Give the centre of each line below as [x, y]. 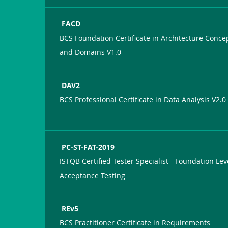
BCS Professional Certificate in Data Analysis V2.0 [143, 99]
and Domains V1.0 [91, 52]
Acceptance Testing [93, 175]
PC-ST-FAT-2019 [88, 147]
